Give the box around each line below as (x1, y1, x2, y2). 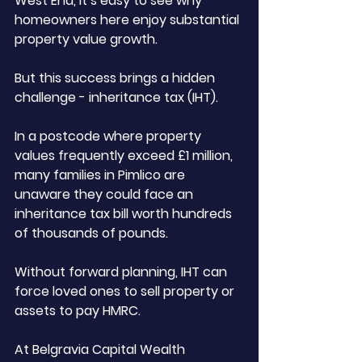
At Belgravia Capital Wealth (15, 340, 188, 359)
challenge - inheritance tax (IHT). (15, 88, 218, 107)
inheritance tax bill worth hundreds (15, 204, 235, 223)
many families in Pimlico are (15, 166, 188, 184)
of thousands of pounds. (15, 224, 171, 242)
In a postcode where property (15, 127, 204, 145)
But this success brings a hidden (15, 69, 218, 87)
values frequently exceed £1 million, (15, 146, 236, 165)
